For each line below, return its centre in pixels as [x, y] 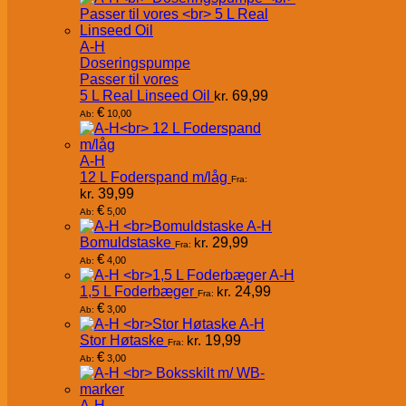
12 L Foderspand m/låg [154, 178]
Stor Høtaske [122, 341]
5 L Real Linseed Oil [145, 96]
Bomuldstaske [126, 243]
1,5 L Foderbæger [137, 292]
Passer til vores [129, 80]
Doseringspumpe [135, 63]
